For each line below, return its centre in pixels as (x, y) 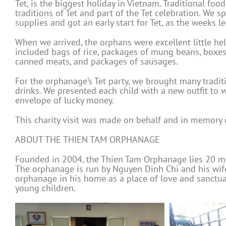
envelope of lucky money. (65, 100)
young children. (45, 188)
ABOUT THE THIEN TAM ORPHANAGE (88, 140)
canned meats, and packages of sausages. (97, 62)
